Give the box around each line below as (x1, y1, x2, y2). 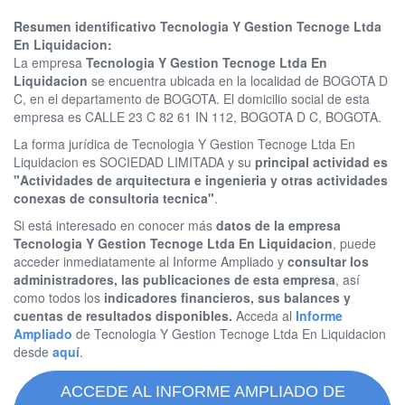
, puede (333, 234, 376, 253)
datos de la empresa (216, 216, 341, 235)
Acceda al (232, 306, 296, 325)
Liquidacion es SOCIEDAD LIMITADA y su (14, 153, 255, 172)
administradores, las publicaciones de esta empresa (14, 270, 335, 289)
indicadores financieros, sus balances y (104, 288, 351, 307)
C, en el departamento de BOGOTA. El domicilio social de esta (14, 89, 370, 108)
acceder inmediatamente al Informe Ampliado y (14, 252, 287, 271)
